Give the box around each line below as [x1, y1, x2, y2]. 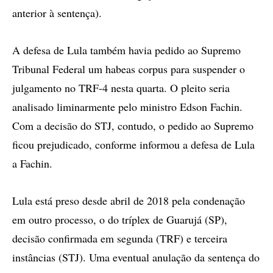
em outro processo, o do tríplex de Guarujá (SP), [12, 211, 227, 227]
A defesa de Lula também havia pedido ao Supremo [12, 42, 241, 57]
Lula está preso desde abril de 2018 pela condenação [12, 193, 245, 208]
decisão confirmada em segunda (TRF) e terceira [12, 230, 227, 246]
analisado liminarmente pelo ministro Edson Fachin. [12, 99, 243, 114]
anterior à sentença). [12, 5, 102, 20]
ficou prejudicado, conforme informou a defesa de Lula [12, 136, 255, 152]
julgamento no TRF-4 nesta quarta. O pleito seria [12, 80, 230, 95]
